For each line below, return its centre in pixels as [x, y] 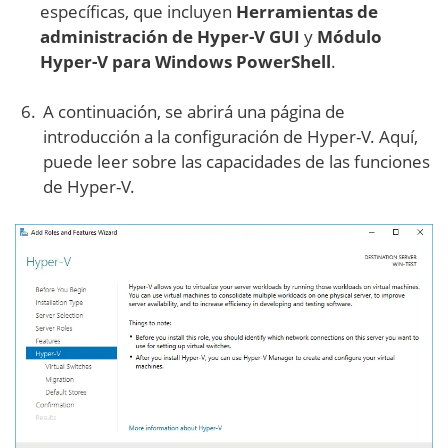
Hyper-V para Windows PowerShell [185, 62]
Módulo [349, 37]
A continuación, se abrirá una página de [194, 112]
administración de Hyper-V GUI [170, 37]
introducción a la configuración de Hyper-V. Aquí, [230, 137]
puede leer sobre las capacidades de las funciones [236, 162]
